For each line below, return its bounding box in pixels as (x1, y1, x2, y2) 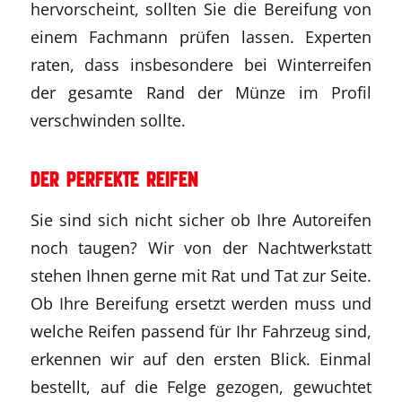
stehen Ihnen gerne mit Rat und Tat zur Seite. (30, 264, 372, 287)
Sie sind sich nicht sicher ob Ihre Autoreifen (30, 208, 372, 232)
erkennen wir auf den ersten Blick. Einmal (30, 347, 372, 371)
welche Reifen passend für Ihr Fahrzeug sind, (30, 319, 372, 343)
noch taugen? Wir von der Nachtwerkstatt (30, 236, 372, 259)
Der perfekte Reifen (30, 165, 198, 193)
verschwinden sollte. (30, 109, 186, 132)
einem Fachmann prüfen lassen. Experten (30, 25, 372, 48)
